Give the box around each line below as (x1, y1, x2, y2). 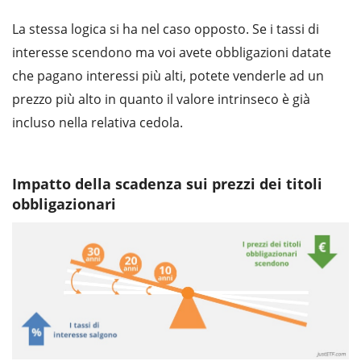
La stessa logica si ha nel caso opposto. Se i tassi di (12, 20, 319, 39)
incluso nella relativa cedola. (12, 114, 183, 132)
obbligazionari (12, 194, 116, 214)
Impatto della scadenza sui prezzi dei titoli (12, 174, 322, 194)
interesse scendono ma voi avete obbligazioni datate (12, 44, 331, 62)
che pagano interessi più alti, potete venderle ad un (12, 67, 324, 85)
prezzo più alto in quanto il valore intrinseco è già (12, 90, 310, 109)
